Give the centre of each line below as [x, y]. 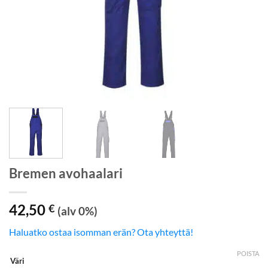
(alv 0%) [77, 211]
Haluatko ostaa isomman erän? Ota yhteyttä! [101, 232]
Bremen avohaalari [66, 173]
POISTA [248, 254]
